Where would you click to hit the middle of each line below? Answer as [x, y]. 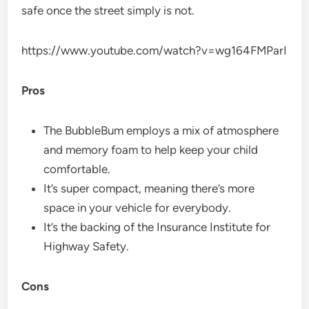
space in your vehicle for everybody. [138, 207]
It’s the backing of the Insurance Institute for [157, 227]
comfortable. [77, 169]
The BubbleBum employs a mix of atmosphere [161, 130]
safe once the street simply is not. [108, 10]
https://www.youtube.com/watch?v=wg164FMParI [154, 50]
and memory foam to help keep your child [151, 149]
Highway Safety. [87, 246]
